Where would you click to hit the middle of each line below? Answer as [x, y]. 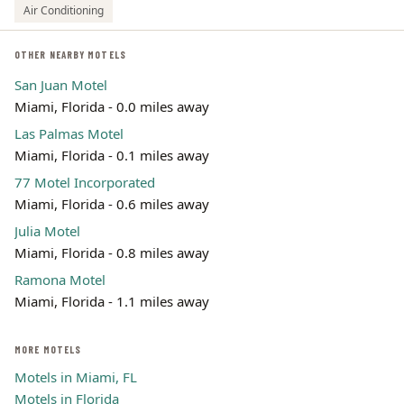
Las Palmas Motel [69, 133]
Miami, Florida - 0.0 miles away [112, 106]
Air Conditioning [64, 10]
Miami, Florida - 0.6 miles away [112, 204]
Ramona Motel [60, 280]
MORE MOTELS [48, 349]
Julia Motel [47, 231]
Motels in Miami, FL [76, 377]
